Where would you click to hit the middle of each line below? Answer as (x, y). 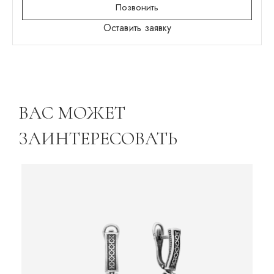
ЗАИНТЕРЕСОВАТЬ (98, 139)
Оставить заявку (137, 28)
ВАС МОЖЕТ (72, 113)
